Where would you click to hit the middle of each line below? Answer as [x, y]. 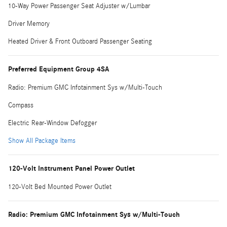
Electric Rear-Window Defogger [52, 123]
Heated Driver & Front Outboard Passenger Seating [80, 41]
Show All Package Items [42, 141]
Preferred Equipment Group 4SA [59, 69]
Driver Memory [29, 24]
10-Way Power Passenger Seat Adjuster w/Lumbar [79, 6]
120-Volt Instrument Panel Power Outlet [71, 168]
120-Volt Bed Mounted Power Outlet [60, 187]
